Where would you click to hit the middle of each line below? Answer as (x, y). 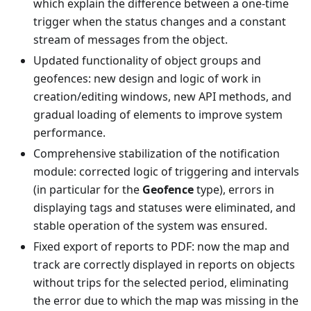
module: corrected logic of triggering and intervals (166, 171)
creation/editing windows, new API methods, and (162, 96)
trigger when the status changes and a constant (160, 22)
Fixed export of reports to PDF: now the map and (161, 246)
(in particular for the (88, 190)
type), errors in (234, 190)
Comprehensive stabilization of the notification (157, 153)
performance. (69, 133)
